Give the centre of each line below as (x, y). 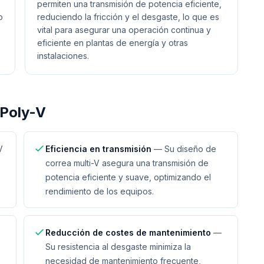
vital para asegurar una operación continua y (124, 30)
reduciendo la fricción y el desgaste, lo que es (128, 17)
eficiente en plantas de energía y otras (113, 43)
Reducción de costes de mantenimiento (128, 232)
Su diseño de (190, 149)
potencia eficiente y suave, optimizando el (128, 177)
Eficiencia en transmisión (98, 149)
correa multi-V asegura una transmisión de (127, 163)
